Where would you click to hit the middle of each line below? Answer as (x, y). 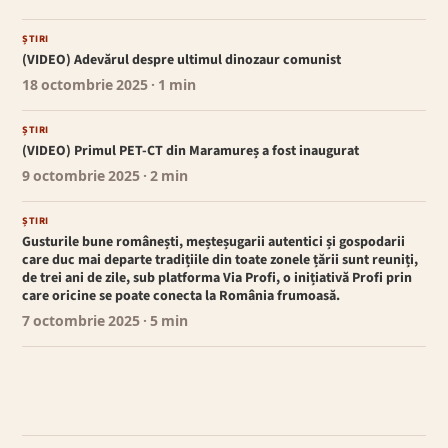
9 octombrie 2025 (81, 177)
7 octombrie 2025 (81, 322)
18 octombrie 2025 (85, 86)
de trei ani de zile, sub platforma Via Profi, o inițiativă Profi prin (217, 278)
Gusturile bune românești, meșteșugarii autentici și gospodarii (214, 242)
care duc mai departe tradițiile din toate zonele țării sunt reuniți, (220, 260)
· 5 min (164, 322)
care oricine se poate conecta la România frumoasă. (181, 296)
